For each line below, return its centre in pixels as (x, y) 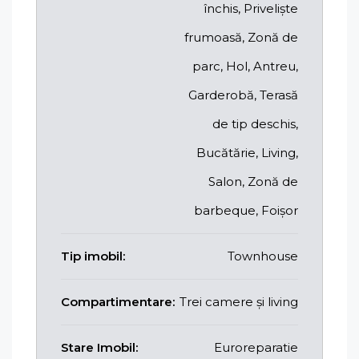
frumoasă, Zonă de (241, 37)
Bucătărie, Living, (247, 152)
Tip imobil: (93, 256)
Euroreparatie (256, 347)
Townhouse (263, 256)
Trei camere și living (239, 301)
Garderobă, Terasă (243, 95)
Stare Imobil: (99, 347)
